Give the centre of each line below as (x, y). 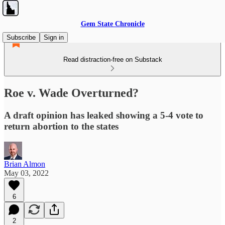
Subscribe (21, 37)
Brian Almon (25, 164)
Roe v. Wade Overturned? (71, 93)
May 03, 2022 (26, 173)
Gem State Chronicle (113, 24)
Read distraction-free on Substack (113, 60)
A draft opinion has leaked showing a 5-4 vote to (104, 115)
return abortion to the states (61, 126)
